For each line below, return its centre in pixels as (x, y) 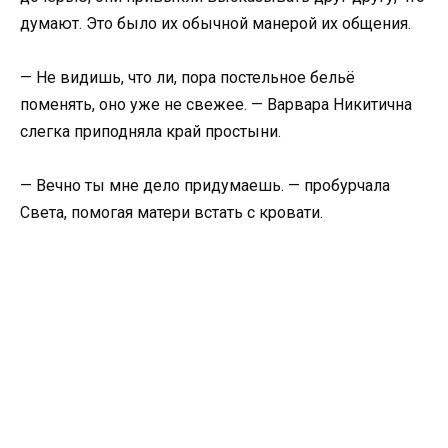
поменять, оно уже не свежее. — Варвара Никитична (216, 104)
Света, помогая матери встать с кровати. (171, 213)
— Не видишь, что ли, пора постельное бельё (187, 77)
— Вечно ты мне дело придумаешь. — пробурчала (205, 186)
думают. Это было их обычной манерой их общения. (215, 23)
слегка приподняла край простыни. (150, 131)
